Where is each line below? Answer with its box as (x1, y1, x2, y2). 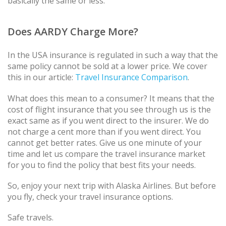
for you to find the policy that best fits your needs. (8, 159, 196, 171)
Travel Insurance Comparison (75, 72, 188, 83)
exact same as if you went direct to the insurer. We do (8, 115, 209, 126)
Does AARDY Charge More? (8, 25, 138, 39)
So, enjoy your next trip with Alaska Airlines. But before (8, 180, 216, 191)
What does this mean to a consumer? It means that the (8, 92, 214, 104)
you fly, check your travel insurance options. (8, 191, 173, 202)
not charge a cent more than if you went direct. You (8, 126, 201, 137)
